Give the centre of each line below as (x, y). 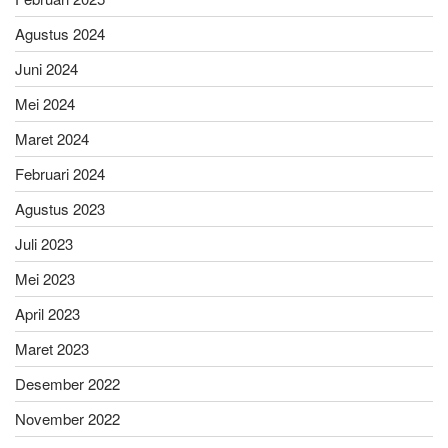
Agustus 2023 (60, 208)
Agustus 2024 (60, 33)
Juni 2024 (46, 68)
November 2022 (67, 418)
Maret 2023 (52, 348)
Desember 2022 (67, 383)
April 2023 (47, 313)
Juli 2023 (44, 243)
